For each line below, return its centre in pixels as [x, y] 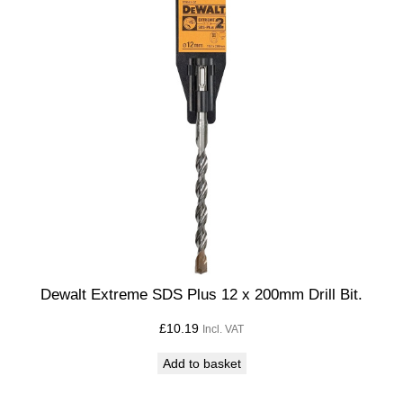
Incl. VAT [223, 330]
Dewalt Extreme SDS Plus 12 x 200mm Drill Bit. [201, 294]
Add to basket [201, 364]
